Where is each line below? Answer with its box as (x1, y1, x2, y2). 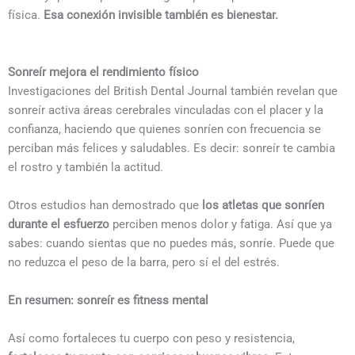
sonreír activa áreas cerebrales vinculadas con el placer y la (8, 103, 323, 117)
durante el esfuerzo (8, 217, 109, 231)
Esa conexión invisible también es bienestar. (44, 8, 278, 22)
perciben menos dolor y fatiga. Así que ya (109, 217, 332, 231)
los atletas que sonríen (202, 198, 324, 212)
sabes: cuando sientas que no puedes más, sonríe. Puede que (8, 236, 334, 250)
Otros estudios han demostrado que (8, 198, 202, 212)
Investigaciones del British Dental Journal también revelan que (8, 84, 338, 98)
